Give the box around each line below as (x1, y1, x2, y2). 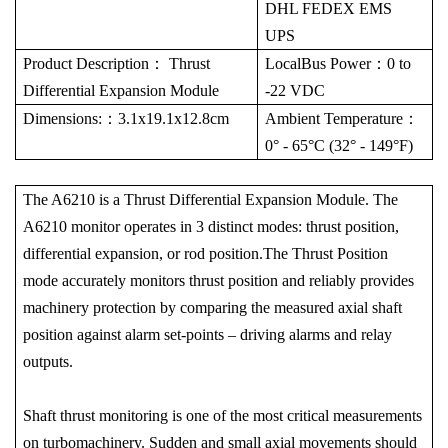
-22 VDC (265, 81, 326, 99)
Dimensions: (23, 109, 103, 127)
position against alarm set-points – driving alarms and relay (23, 325, 393, 343)
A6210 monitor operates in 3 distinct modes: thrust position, (23, 217, 400, 235)
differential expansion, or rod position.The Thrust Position (23, 244, 389, 262)
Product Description (23, 54, 150, 72)
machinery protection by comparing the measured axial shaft (23, 298, 403, 316)
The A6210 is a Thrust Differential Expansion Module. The (23, 190, 399, 208)
